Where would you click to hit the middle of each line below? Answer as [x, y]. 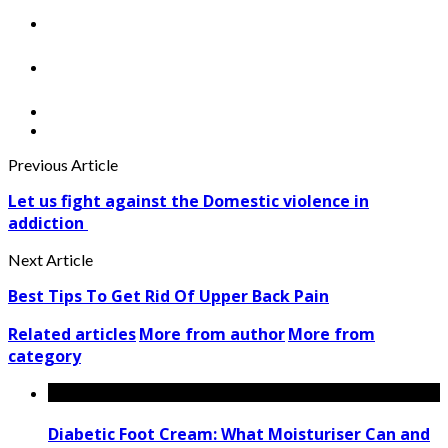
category [44, 355]
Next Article [50, 259]
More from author [212, 333]
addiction [48, 222]
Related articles [72, 333]
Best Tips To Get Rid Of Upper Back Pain [168, 295]
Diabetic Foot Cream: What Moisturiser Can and [239, 434]
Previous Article [63, 164]
